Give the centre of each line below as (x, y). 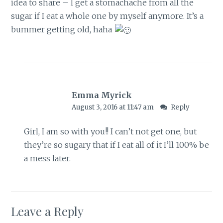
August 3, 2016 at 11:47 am (113, 108)
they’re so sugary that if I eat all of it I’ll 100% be (116, 145)
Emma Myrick (102, 95)
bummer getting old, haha (63, 30)
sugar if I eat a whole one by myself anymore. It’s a (108, 16)
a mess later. (47, 159)
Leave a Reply (48, 211)
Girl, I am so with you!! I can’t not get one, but (110, 132)
